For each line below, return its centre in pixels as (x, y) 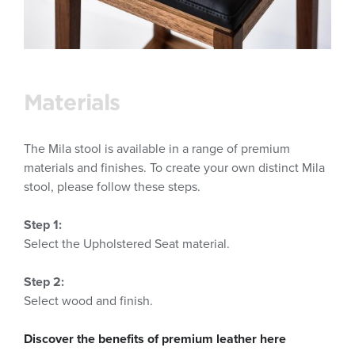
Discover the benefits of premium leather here (155, 340)
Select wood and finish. (88, 302)
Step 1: (43, 225)
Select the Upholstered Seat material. (127, 244)
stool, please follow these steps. (112, 187)
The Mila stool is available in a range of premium (157, 149)
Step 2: (44, 282)
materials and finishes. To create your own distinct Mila (174, 168)
